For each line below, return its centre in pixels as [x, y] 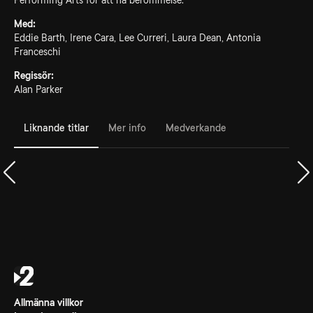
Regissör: [34, 75]
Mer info [127, 128]
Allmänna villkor [49, 303]
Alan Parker [38, 89]
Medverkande [196, 128]
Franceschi [37, 52]
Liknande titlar [56, 128]
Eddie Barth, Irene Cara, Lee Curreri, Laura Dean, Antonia [137, 38]
